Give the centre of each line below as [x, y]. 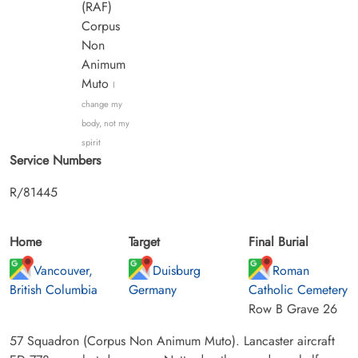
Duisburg [177, 271]
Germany [153, 290]
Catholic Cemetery [298, 290]
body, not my [105, 123]
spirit [91, 143]
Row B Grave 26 [292, 309]
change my [101, 104]
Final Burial [278, 242]
